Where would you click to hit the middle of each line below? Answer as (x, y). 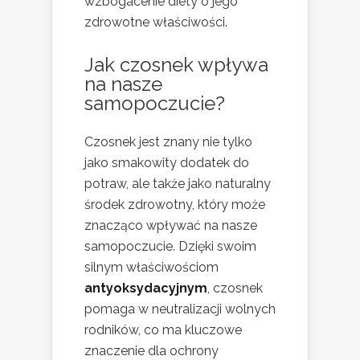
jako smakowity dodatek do (167, 163)
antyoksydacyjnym (146, 288)
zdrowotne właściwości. (156, 22)
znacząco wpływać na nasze (171, 226)
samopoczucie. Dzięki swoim (170, 247)
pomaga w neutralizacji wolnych (180, 309)
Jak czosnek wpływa (176, 65)
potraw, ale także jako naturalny (178, 184)
